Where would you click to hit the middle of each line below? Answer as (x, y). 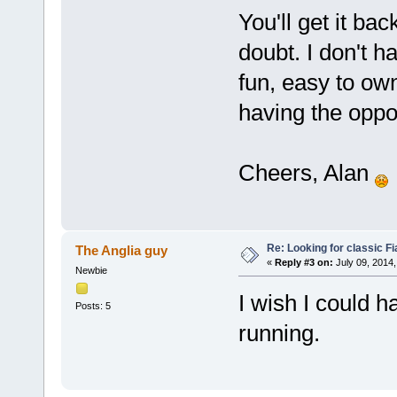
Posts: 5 (93, 305)
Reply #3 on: (304, 262)
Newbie (91, 270)
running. (279, 333)
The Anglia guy (122, 250)
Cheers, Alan (306, 173)
